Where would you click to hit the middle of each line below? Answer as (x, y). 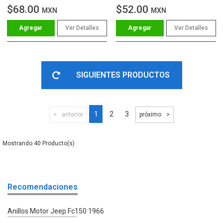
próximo (150, 114)
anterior (72, 114)
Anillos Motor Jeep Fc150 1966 (56, 211)
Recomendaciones (43, 187)
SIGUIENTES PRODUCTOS (123, 75)
